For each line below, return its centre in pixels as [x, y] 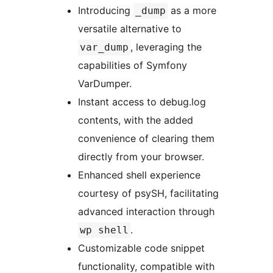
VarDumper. [105, 83]
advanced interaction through [146, 211]
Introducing [106, 10]
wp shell [104, 230]
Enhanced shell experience [139, 175]
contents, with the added [136, 120]
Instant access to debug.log [142, 101]
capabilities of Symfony [133, 65]
